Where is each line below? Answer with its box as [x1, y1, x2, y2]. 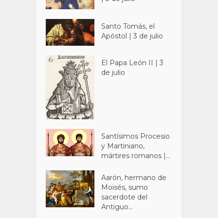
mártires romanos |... [101, 151, 171, 160]
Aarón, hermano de [101, 173, 167, 182]
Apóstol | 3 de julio [101, 31, 163, 40]
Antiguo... [101, 202, 133, 211]
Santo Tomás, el [101, 21, 155, 31]
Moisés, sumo [101, 182, 148, 192]
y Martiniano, [101, 141, 145, 150]
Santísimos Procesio [101, 131, 170, 141]
